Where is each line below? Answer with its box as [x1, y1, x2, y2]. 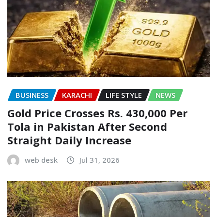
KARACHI [62, 90, 92, 100]
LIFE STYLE [106, 90, 142, 100]
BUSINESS [15, 90, 48, 100]
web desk [25, 155, 58, 165]
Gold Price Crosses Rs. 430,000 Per [7, 105, 187, 120]
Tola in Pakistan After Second [7, 119, 167, 134]
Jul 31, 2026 [79, 155, 120, 165]
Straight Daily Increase [7, 132, 131, 147]
